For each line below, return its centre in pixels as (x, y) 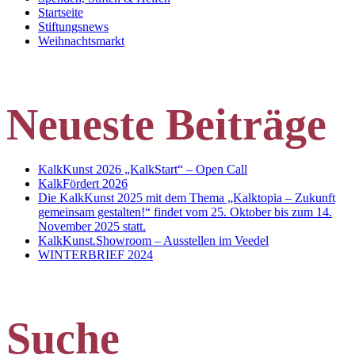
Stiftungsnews (73, 27)
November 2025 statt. (92, 227)
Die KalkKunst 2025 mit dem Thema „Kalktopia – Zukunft (187, 198)
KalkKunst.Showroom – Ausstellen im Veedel (153, 241)
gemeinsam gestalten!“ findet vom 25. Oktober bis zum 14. (185, 212)
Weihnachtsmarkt (81, 41)
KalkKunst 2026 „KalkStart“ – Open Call (143, 170)
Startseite (61, 13)
